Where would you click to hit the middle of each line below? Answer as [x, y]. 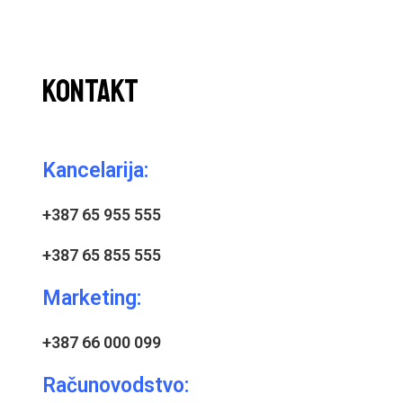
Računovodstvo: [116, 386]
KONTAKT [91, 92]
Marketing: [92, 299]
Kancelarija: [96, 171]
